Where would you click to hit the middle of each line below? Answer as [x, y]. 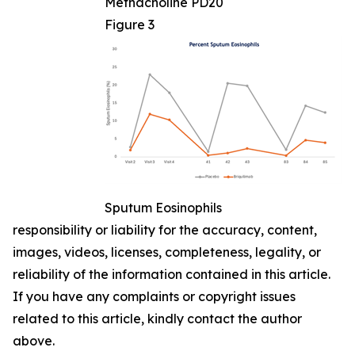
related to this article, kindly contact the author [157, 319]
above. [34, 341]
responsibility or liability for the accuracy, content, [165, 230]
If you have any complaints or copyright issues [154, 297]
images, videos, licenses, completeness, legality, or [167, 252]
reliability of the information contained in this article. [172, 275]
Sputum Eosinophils [163, 208]
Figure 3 [130, 25]
